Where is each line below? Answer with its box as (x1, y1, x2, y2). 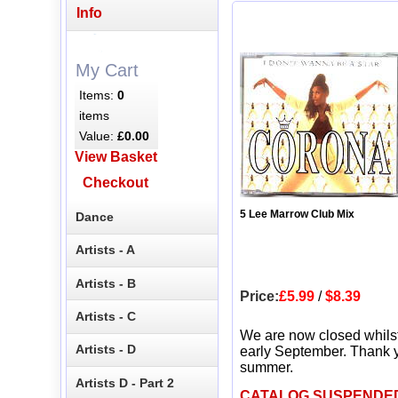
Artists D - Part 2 (76, 375, 175, 390)
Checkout (83, 175, 149, 191)
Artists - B (76, 275, 137, 291)
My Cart (75, 60, 139, 80)
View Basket (74, 149, 157, 165)
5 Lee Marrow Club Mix (240, 208, 354, 221)
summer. (240, 360, 293, 376)
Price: (240, 289, 279, 305)
